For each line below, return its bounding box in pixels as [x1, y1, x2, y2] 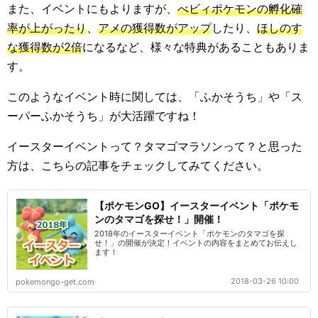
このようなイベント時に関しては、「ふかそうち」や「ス [7, 89, 302, 104]
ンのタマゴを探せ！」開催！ [94, 213, 224, 225]
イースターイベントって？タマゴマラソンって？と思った [7, 139, 302, 153]
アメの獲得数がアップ [98, 21, 212, 35]
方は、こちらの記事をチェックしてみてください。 [7, 158, 268, 172]
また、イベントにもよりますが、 [7, 1, 177, 16]
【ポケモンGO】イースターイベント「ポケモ [94, 199, 299, 212]
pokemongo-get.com [16, 277, 94, 287]
